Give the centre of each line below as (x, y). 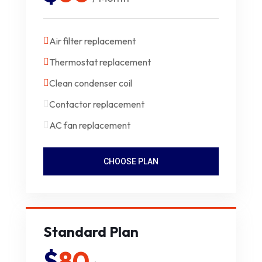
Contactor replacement (97, 104)
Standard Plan (91, 231)
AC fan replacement (90, 125)
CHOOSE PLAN (131, 161)
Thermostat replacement (100, 62)
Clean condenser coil (91, 83)
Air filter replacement (92, 41)
